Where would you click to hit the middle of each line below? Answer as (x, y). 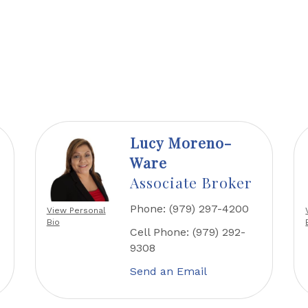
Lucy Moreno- (181, 143)
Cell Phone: (160, 232)
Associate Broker (191, 183)
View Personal (76, 211)
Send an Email (169, 272)
